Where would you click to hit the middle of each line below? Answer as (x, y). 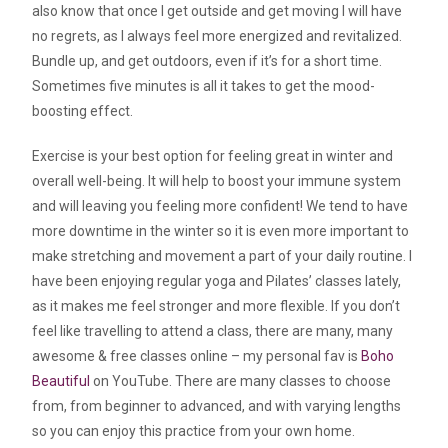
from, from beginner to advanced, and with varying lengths (217, 405)
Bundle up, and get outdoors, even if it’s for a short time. (207, 60)
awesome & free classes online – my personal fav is (197, 355)
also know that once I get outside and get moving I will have (217, 10)
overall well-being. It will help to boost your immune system (217, 180)
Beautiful (61, 380)
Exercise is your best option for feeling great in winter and (213, 155)
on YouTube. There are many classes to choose (241, 380)
